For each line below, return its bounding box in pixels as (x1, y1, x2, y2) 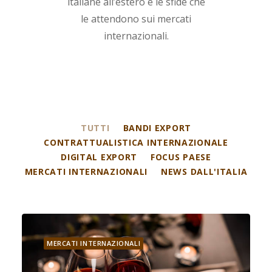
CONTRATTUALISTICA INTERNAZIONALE (44, 137, 228, 148)
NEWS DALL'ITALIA (161, 166, 248, 177)
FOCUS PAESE (151, 151, 211, 163)
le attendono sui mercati (81, 12, 191, 25)
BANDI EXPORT (123, 122, 191, 134)
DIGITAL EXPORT (61, 151, 138, 163)
